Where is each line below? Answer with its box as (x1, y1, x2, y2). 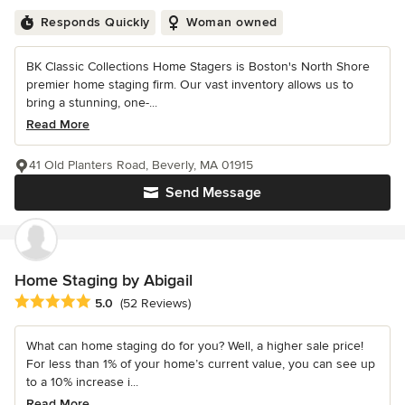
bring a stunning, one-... (26, 95, 157, 111)
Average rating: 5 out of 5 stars (14, 292, 207, 311)
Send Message (165, 184, 261, 202)
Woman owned (186, 14, 278, 31)
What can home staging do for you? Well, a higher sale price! (26, 337, 363, 353)
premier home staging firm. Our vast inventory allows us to (26, 77, 353, 93)
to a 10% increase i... (26, 373, 138, 390)
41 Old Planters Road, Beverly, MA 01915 (29, 157, 253, 174)
